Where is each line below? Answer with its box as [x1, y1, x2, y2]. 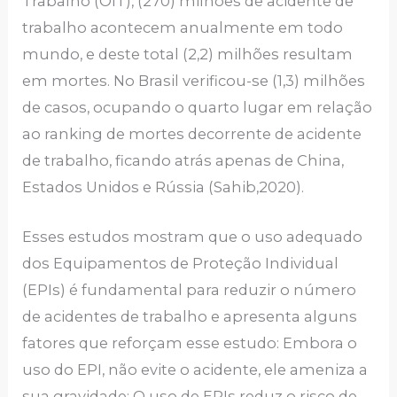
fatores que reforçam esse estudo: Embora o [22, 334, 358, 353]
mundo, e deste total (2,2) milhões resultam [22, 44, 354, 63]
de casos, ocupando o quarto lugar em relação [22, 97, 373, 116]
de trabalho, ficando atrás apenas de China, [22, 151, 345, 169]
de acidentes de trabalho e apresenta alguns [22, 307, 358, 326]
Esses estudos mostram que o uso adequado [22, 228, 363, 246]
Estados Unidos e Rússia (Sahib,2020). [22, 177, 305, 196]
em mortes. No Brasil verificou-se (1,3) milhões [22, 71, 366, 90]
